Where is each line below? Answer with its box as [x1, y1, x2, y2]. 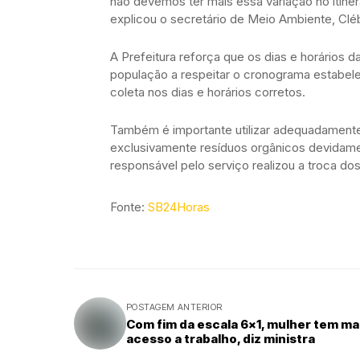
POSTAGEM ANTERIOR [126, 301, 223, 313]
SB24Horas [148, 199, 210, 215]
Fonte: [110, 199, 148, 215]
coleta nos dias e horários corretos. [110, 84, 309, 100]
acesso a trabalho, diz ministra [126, 331, 315, 346]
